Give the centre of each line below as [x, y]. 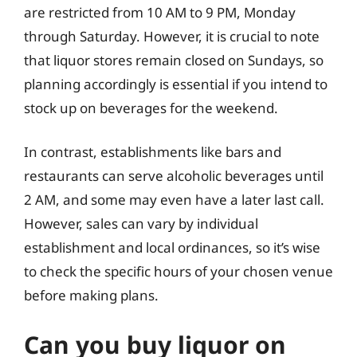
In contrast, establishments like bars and [153, 152]
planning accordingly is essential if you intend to [176, 84]
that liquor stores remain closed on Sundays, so [174, 60]
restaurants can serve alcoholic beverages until [174, 176]
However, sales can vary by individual [141, 224]
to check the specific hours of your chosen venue [178, 271]
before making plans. [91, 295]
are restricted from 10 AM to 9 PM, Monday [160, 12]
